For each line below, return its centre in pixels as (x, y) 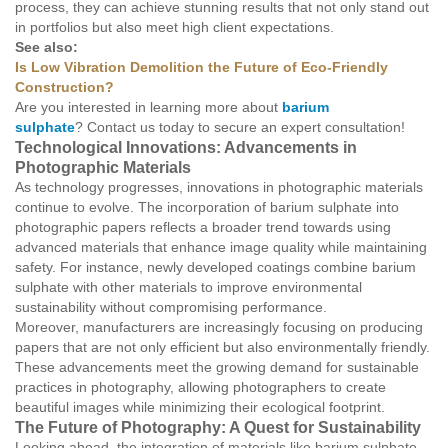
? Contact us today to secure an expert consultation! (240, 127)
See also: (46, 47)
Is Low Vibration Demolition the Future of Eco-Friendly (201, 67)
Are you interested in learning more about (148, 107)
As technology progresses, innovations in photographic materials (219, 187)
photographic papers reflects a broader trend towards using (203, 227)
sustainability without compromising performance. (171, 307)
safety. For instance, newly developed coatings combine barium (215, 267)
